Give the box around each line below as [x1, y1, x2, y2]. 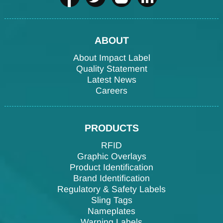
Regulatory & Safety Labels [57, 184, 166, 195]
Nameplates [88, 206, 135, 217]
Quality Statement [76, 64, 147, 74]
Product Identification [70, 162, 153, 173]
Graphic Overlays [77, 151, 146, 162]
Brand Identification [73, 173, 150, 184]
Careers [96, 86, 127, 96]
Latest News [87, 75, 136, 85]
